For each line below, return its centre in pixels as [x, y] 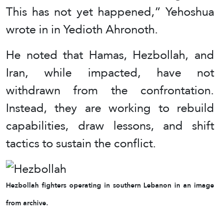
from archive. [27, 203]
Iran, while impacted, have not [110, 73]
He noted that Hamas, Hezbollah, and [110, 55]
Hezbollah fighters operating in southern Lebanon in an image [110, 186]
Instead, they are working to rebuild [110, 108]
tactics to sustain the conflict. [81, 143]
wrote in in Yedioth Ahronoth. [82, 29]
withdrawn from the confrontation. [110, 90]
